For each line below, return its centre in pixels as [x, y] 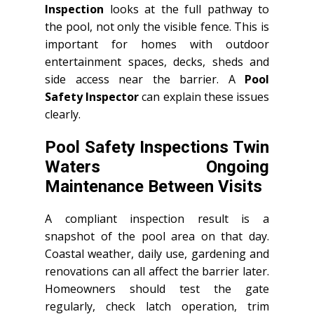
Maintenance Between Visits [153, 186]
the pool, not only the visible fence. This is [157, 26]
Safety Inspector [92, 96]
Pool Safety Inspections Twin [157, 147]
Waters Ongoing [157, 166]
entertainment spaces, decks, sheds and [157, 61]
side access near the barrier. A [145, 79]
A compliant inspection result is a [157, 218]
